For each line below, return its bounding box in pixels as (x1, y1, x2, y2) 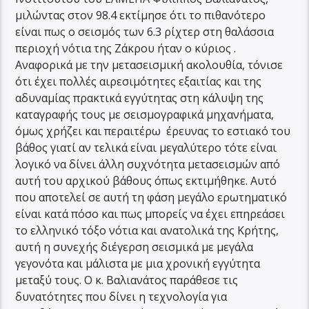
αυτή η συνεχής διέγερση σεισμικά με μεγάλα (15, 239, 254, 255)
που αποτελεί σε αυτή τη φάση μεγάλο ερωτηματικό (15, 190, 288, 206)
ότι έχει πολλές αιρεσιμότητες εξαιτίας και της (15, 74, 262, 90)
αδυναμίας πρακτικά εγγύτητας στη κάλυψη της (15, 90, 264, 106)
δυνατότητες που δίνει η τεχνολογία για (15, 289, 228, 305)
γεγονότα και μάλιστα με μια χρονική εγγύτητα (15, 256, 261, 272)
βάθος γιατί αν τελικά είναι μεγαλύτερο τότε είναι (15, 140, 277, 156)
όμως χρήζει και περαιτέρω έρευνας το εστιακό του (15, 123, 291, 139)
